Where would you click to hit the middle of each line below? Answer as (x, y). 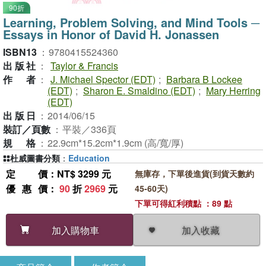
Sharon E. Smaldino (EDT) (139, 91)
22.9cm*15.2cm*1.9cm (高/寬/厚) (115, 143)
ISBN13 (20, 52)
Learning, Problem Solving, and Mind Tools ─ (131, 22)
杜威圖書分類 (35, 158)
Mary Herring (233, 91)
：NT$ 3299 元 (79, 174)
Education (89, 158)
